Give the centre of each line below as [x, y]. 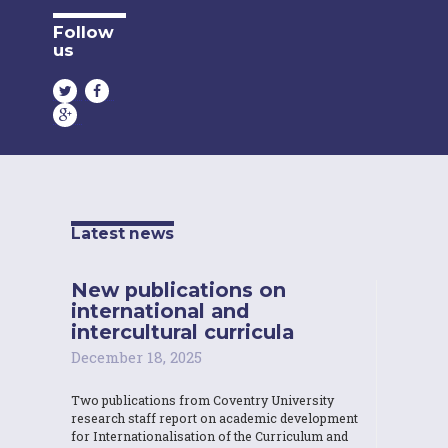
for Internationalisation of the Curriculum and [209, 435]
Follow [84, 31]
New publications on [178, 289]
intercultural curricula [182, 331]
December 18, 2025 [136, 356]
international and [160, 310]
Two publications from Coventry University [202, 399]
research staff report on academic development [214, 417]
